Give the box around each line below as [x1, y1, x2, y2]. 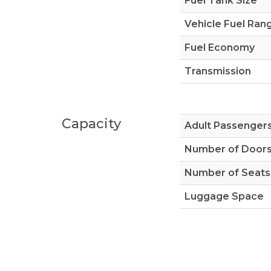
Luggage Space [184, 191, 264, 203]
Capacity [62, 116, 121, 132]
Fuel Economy [184, 42, 255, 54]
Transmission [184, 65, 251, 77]
